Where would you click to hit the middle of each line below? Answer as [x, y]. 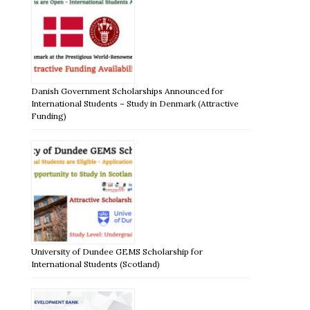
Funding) [49, 116]
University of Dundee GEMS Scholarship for [117, 251]
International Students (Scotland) [96, 264]
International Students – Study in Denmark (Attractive [135, 103]
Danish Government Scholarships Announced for [128, 91]
